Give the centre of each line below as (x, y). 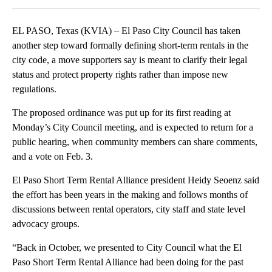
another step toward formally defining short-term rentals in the (130, 46)
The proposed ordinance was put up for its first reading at (121, 113)
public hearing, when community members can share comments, (135, 142)
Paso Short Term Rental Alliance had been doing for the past (128, 262)
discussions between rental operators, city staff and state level (129, 209)
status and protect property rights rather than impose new (120, 75)
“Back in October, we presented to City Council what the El (127, 248)
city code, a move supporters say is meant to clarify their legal (130, 60)
